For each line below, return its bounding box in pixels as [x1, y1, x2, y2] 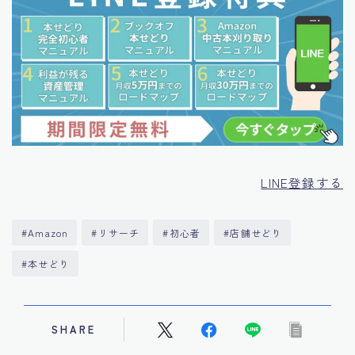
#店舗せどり [223, 226, 283, 240]
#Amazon [21, 226, 69, 240]
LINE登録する [261, 174, 343, 192]
